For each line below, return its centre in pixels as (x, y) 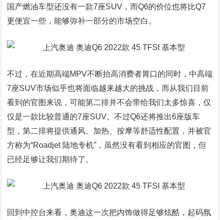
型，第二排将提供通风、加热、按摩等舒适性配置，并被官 (109, 131)
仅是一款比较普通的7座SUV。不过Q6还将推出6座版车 (104, 117)
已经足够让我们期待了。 (50, 159)
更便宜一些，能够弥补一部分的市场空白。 (82, 21)
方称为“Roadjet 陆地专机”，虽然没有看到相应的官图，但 (107, 145)
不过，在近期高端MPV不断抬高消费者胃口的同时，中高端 (110, 74)
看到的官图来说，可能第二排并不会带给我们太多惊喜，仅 (109, 102)
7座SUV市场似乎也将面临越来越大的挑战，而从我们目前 (108, 88)
